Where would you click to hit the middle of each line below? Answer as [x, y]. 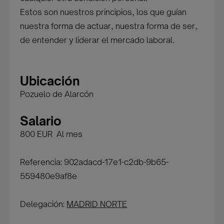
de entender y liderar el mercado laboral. [97, 40]
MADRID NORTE [97, 204]
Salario [41, 121]
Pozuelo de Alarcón [57, 94]
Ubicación [50, 81]
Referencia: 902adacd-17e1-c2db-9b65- [94, 162]
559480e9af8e [49, 176]
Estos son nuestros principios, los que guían [103, 12]
